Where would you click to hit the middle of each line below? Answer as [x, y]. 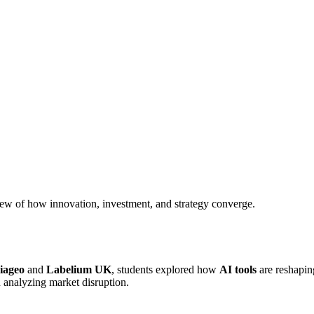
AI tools [238, 269]
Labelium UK [79, 269]
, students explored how [165, 269]
